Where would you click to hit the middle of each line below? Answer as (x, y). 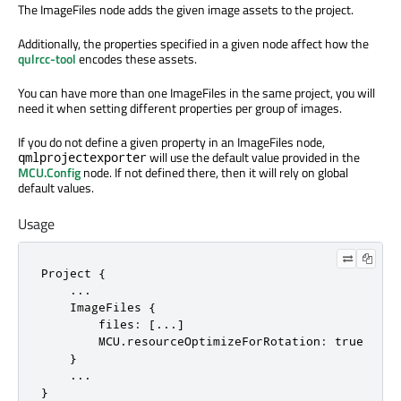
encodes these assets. (137, 59)
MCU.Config (49, 173)
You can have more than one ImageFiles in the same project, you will (196, 93)
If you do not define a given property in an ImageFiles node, (171, 142)
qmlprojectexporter (82, 158)
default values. (56, 188)
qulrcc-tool (47, 59)
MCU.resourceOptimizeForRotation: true (202, 341)
